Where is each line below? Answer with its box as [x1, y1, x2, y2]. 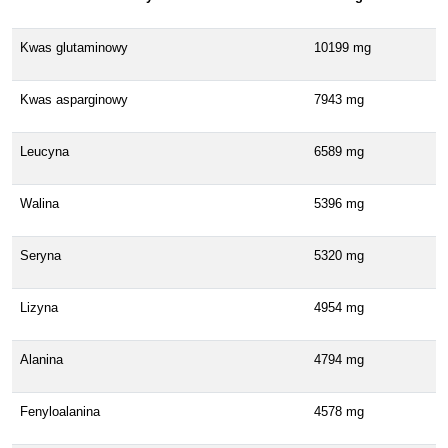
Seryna [20, 247, 61, 263]
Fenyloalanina [20, 403, 100, 419]
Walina [20, 195, 59, 211]
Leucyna [20, 143, 69, 159]
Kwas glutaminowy [20, 39, 128, 55]
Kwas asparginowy [20, 91, 128, 107]
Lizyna [20, 299, 58, 315]
